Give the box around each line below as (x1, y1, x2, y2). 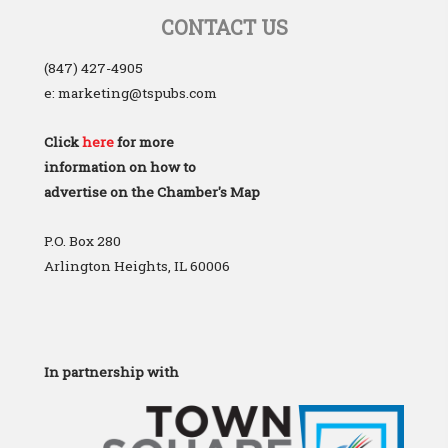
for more (114, 132, 174, 151)
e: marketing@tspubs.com (44, 83, 217, 102)
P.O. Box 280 (44, 231, 121, 250)
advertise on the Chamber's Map (44, 182, 260, 201)
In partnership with (44, 363, 179, 382)
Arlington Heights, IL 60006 (44, 256, 230, 275)
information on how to (44, 157, 196, 176)
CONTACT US (160, 13, 288, 40)
